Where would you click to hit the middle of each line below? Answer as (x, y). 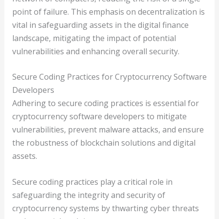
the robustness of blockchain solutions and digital (104, 143)
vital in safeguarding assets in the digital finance (100, 25)
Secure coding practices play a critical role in (92, 182)
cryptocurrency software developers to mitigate (99, 117)
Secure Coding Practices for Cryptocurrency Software (109, 77)
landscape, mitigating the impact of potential (94, 38)
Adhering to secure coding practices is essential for (105, 103)
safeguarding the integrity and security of (88, 195)
